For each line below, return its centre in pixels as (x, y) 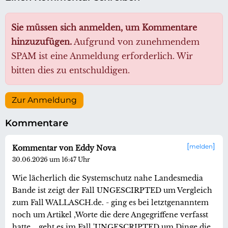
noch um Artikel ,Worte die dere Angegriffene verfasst (110, 215)
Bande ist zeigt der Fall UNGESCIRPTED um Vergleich (112, 190)
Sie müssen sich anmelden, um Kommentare (104, 27)
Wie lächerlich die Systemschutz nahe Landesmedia (108, 178)
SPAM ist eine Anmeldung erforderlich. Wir (102, 56)
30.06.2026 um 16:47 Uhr (51, 159)
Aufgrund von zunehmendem (136, 41)
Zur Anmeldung (44, 100)
